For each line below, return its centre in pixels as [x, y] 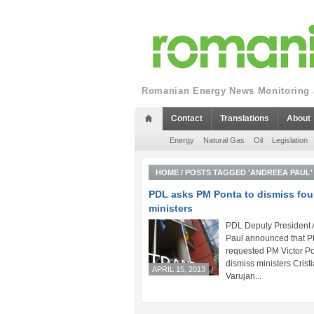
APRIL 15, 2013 [179, 269]
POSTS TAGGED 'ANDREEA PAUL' [249, 172]
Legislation [290, 140]
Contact [187, 118]
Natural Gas [224, 140]
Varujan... [244, 276]
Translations [245, 118]
